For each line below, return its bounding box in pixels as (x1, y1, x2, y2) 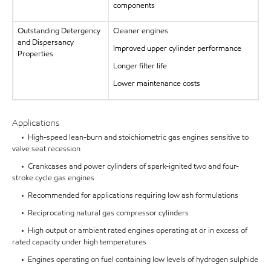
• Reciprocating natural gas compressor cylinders (12, 207, 189, 218)
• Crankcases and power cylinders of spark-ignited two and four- (12, 161, 239, 172)
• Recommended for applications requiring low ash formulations (12, 190, 238, 201)
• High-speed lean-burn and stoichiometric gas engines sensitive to (12, 132, 249, 143)
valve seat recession (12, 143, 80, 154)
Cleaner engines (113, 25, 168, 36)
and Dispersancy (17, 36, 74, 48)
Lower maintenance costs (113, 77, 200, 89)
